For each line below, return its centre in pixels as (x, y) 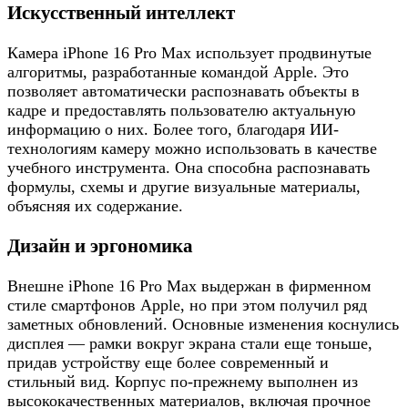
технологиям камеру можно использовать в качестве (192, 149)
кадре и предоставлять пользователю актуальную (181, 111)
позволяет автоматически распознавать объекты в (184, 92)
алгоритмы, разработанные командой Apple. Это (178, 72)
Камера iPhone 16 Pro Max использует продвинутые (189, 53)
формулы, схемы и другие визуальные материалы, (184, 187)
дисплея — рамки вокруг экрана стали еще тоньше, (190, 344)
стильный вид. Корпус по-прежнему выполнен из (183, 382)
